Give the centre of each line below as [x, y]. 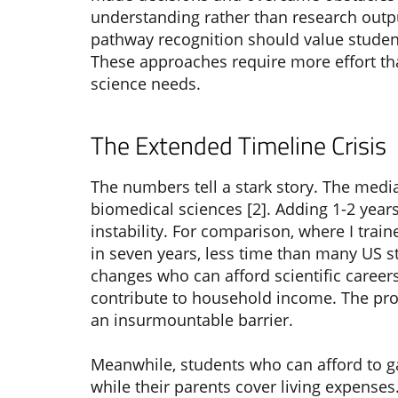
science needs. [146, 83]
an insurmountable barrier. [192, 319]
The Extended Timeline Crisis [239, 145]
